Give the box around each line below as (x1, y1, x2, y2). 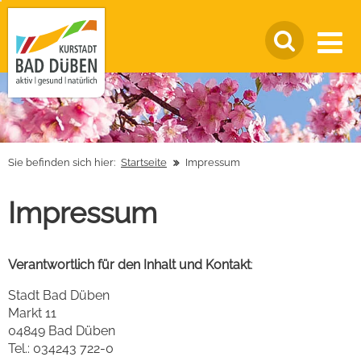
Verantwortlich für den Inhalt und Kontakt (8, 256, 251, 272)
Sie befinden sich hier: (8, 156, 115, 168)
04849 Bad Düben (8, 322, 115, 338)
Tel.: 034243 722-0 (8, 340, 114, 356)
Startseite (121, 156, 167, 168)
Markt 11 (8, 305, 56, 321)
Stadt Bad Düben (8, 287, 110, 303)
